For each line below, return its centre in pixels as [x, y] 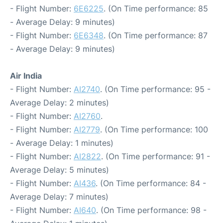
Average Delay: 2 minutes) [59, 103]
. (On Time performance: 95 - [155, 89]
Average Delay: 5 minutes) [59, 170]
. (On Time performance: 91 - [156, 156]
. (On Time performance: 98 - [151, 210]
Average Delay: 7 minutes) [59, 197]
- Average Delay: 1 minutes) [62, 143]
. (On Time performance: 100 [154, 129]
